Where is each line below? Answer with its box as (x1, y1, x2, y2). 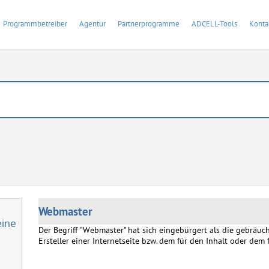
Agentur (79, 19, 106, 29)
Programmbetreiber (3, 19, 67, 29)
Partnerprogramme (118, 19, 180, 29)
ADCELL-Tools (192, 19, 237, 29)
